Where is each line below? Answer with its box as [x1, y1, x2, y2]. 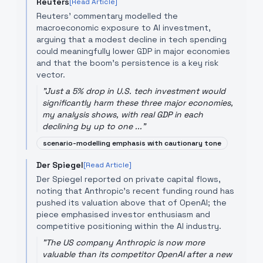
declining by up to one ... [42, 121, 142, 131]
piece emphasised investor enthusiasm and [36, 209, 210, 220]
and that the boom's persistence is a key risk [36, 58, 218, 68]
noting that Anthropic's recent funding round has [36, 186, 234, 196]
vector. [36, 69, 65, 80]
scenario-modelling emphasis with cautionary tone [43, 139, 221, 148]
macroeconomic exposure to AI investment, [36, 22, 211, 33]
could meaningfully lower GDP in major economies [36, 46, 230, 56]
